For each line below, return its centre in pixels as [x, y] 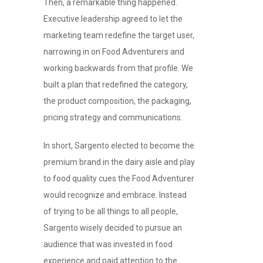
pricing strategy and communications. [113, 117]
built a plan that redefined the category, [116, 84]
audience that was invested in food [108, 244]
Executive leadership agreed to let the [113, 18]
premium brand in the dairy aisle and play [119, 162]
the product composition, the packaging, [117, 101]
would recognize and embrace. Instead [115, 195]
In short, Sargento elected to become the [119, 145]
